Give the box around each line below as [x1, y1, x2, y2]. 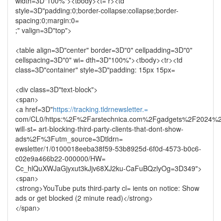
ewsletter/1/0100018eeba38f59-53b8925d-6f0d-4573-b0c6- [15, 144, 201, 153]
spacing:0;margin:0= [15, 15, 79, 25]
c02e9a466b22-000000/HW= [15, 153, 106, 163]
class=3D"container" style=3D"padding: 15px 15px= [15, 65, 175, 74]
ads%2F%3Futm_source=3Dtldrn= [15, 134, 123, 144]
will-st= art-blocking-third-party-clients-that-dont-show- [15, 124, 184, 134]
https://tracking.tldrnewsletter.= [53, 104, 148, 114]
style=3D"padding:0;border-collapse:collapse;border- [15, 5, 179, 15]
